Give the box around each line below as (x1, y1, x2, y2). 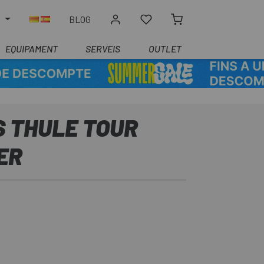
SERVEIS (85, 43, 121, 54)
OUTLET (148, 43, 181, 54)
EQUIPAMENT (5, 43, 58, 54)
